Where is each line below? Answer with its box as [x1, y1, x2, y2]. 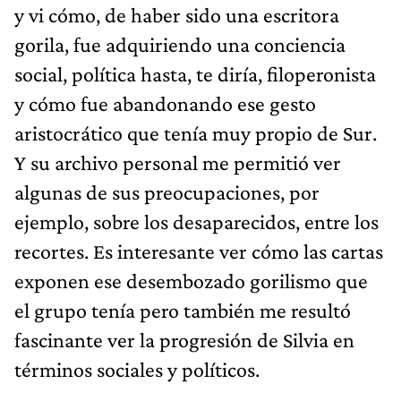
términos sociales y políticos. [14, 356, 260, 381]
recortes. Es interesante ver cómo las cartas [14, 238, 383, 263]
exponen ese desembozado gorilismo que [14, 268, 368, 293]
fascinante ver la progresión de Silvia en [14, 327, 354, 352]
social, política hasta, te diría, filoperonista [14, 61, 376, 86]
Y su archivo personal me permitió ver [14, 149, 341, 175]
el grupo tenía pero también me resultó [14, 297, 351, 322]
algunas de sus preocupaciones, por [14, 179, 320, 204]
